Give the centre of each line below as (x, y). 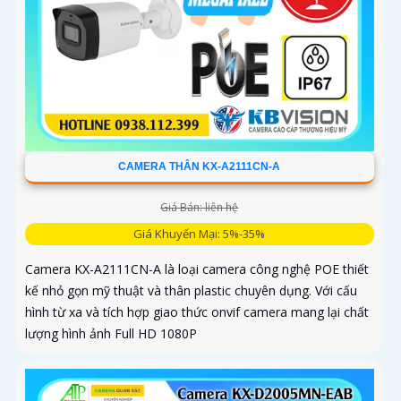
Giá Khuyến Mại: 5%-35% (200, 234)
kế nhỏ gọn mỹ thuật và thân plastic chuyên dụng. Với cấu (191, 291)
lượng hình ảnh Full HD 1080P (111, 334)
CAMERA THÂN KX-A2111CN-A (200, 167)
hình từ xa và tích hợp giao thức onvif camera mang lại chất (197, 312)
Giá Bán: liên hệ (200, 208)
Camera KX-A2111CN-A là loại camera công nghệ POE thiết (197, 269)
